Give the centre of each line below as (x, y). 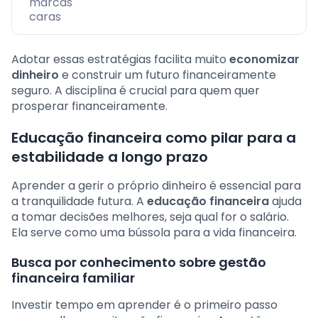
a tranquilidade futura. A (79, 202)
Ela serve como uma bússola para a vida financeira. (154, 233)
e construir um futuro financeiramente (168, 75)
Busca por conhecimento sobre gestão (139, 263)
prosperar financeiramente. (89, 106)
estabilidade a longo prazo (110, 157)
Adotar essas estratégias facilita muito (120, 60)
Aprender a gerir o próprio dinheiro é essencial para (156, 186)
